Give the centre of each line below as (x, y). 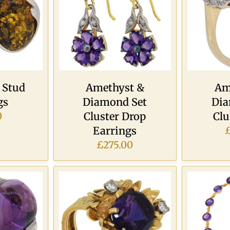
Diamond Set (115, 102)
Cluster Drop (115, 117)
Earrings (115, 131)
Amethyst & (115, 88)
